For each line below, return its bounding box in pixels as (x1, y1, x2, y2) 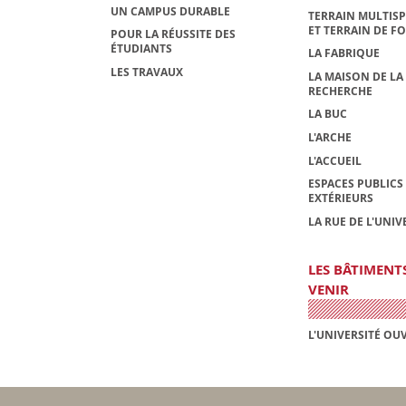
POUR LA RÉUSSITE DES (111, 26, 236, 43)
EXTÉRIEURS (307, 190, 373, 207)
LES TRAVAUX (111, 63, 183, 80)
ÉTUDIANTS (111, 41, 172, 57)
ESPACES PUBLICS (307, 176, 403, 192)
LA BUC (307, 106, 347, 122)
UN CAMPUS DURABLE (111, 3, 230, 19)
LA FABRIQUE (307, 45, 380, 62)
